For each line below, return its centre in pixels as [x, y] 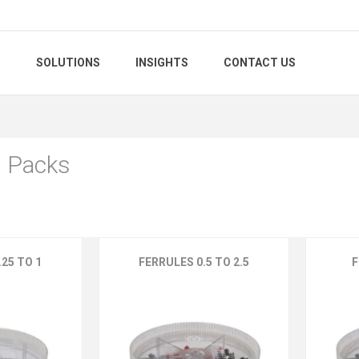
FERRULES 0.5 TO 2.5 [194, 262]
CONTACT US [260, 63]
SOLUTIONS [68, 63]
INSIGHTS [162, 63]
